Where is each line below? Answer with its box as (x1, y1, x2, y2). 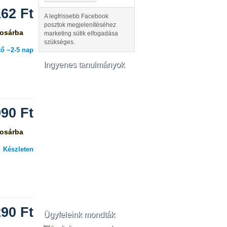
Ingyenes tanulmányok (44, 60, 125, 69)
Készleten (3, 145, 33, 153)
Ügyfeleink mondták (44, 210, 115, 219)
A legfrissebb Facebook (44, 13, 108, 20)
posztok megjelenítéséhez (44, 21, 116, 28)
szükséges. (44, 39, 75, 46)
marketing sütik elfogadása (44, 30, 118, 37)
